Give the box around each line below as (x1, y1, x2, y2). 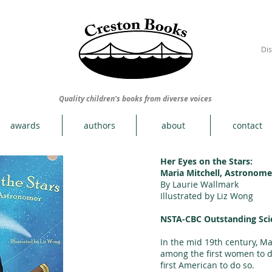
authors (83, 120, 115, 131)
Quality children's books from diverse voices (59, 93, 212, 104)
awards (10, 120, 40, 131)
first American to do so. (160, 259, 254, 271)
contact (233, 120, 262, 131)
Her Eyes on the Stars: (160, 155, 253, 167)
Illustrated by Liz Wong (160, 190, 253, 202)
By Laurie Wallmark (160, 178, 239, 190)
